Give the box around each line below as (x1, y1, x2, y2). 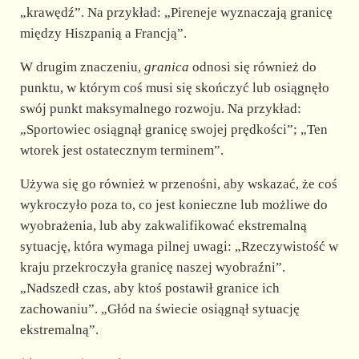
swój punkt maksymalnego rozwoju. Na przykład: (19, 100, 301, 116)
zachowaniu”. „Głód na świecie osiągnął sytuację (19, 301, 300, 317)
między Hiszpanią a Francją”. (19, 25, 187, 41)
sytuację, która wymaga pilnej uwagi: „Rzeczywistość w (19, 238, 338, 254)
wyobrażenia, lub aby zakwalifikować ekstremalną (19, 217, 307, 233)
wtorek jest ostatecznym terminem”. (19, 142, 224, 158)
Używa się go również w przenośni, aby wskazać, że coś (19, 175, 337, 192)
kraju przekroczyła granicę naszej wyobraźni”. (19, 259, 285, 275)
